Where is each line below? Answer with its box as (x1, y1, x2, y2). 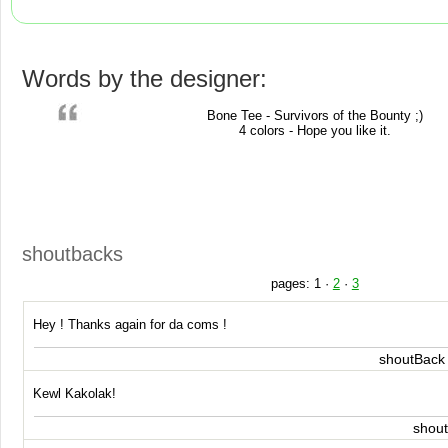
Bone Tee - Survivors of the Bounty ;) (206, 108, 423, 123)
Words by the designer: (22, 65, 268, 92)
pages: (270, 276, 314, 291)
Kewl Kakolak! (33, 386, 117, 401)
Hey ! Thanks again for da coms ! (33, 317, 228, 332)
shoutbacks (22, 243, 124, 265)
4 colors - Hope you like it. (238, 123, 391, 138)
